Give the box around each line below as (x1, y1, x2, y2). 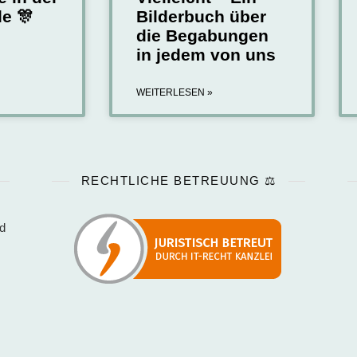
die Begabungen (136, 26, 269, 45)
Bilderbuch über (136, 7, 266, 26)
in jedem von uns (136, 45, 276, 65)
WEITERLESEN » (136, 87, 213, 99)
